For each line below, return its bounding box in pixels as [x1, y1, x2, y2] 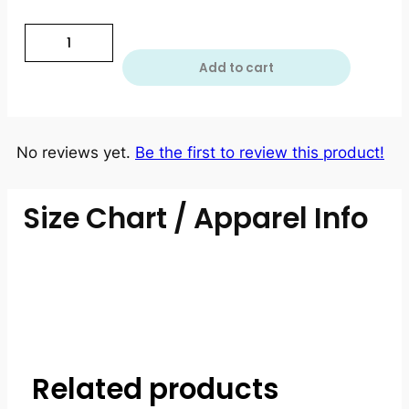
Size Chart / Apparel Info [22, 197, 368, 238]
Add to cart [199, 58, 275, 77]
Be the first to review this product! [135, 143, 384, 163]
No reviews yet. [16, 143, 135, 163]
